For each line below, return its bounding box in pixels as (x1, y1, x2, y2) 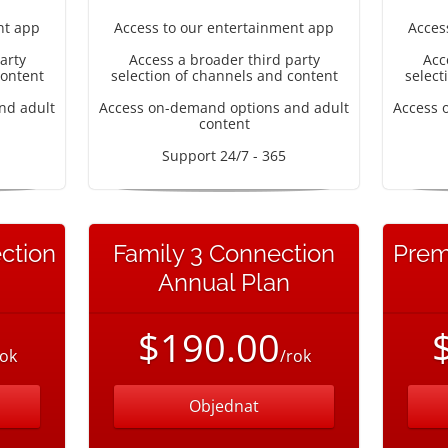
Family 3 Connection (113, 239, 335, 268)
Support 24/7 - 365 (162, 146, 286, 165)
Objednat (189, 395, 259, 417)
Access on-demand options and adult (99, 98, 349, 117)
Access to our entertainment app (114, 18, 334, 37)
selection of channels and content (110, 66, 338, 85)
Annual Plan (158, 268, 290, 297)
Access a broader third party (128, 50, 320, 69)
